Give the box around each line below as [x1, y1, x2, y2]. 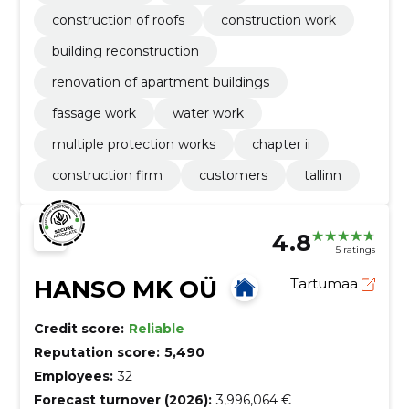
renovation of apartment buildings [51, 73, 269, 90]
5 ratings [336, 244, 376, 257]
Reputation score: [33, 343, 160, 361]
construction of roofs [51, 11, 184, 28]
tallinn [303, 166, 341, 184]
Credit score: [33, 320, 124, 337]
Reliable [128, 320, 184, 337]
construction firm [51, 166, 163, 184]
